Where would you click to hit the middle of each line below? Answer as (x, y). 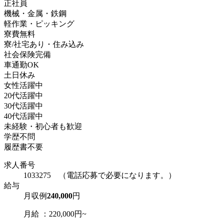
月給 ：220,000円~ (55, 214)
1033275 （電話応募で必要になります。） (100, 175)
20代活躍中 (23, 95)
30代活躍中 (23, 106)
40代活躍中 (23, 116)
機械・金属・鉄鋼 (35, 13)
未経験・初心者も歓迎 (43, 126)
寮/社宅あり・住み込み (44, 44)
